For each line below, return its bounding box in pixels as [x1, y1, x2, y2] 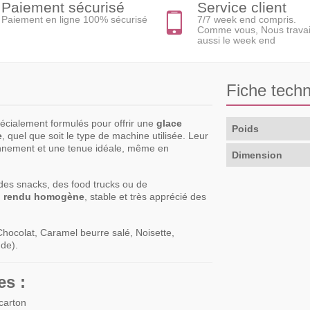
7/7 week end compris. [197, 13, 296, 25]
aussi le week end [197, 34, 275, 46]
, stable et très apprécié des [84, 190, 206, 202]
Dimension [232, 149, 283, 161]
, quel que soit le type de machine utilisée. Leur [2, 129, 208, 141]
